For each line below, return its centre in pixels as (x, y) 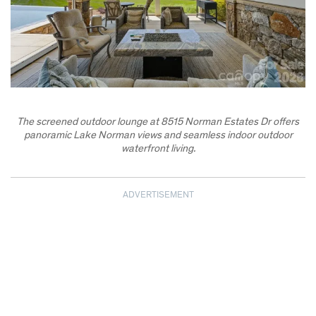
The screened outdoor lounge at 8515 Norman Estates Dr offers (158, 122)
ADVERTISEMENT (158, 195)
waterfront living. (158, 149)
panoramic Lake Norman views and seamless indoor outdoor (158, 135)
